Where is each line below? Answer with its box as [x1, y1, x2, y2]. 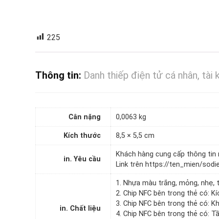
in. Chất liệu [60, 204, 101, 213]
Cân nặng [68, 112, 101, 121]
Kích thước [64, 131, 101, 140]
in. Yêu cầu [64, 154, 101, 163]
